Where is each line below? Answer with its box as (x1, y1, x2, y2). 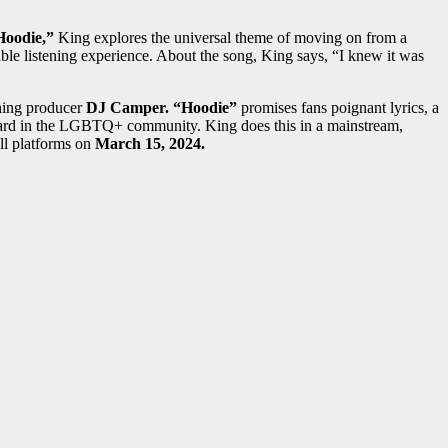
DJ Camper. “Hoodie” (86, 99, 237, 117)
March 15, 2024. (95, 135, 205, 153)
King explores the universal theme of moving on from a (54, 29, 407, 47)
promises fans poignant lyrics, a (237, 99, 439, 117)
